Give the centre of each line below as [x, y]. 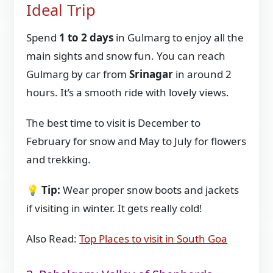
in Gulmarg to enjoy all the [179, 37]
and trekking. [59, 159]
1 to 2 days [87, 37]
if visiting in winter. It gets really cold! [115, 208]
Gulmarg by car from [78, 74]
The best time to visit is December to [114, 122]
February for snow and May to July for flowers [136, 141]
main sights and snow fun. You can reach [126, 55]
